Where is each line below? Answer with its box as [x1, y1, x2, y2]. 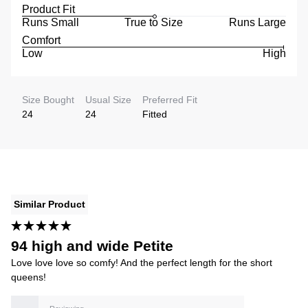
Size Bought [22, 93, 74, 105]
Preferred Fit [142, 93, 197, 105]
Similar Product [14, 198, 85, 210]
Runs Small [22, 16, 79, 28]
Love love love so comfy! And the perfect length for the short [11, 256, 272, 268]
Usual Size [85, 93, 131, 105]
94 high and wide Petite [11, 237, 173, 254]
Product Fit [22, 3, 75, 15]
